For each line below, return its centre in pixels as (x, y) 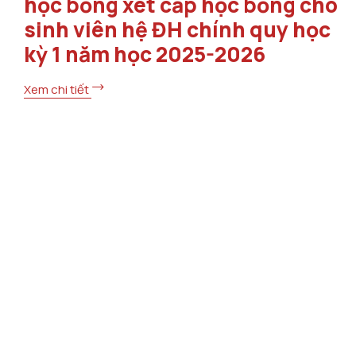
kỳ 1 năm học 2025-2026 (145, 54)
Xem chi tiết (58, 89)
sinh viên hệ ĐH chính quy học (177, 30)
